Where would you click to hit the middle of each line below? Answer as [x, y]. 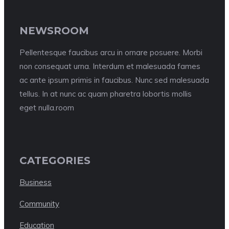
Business [36, 182]
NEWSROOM [54, 30]
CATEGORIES [55, 160]
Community [39, 204]
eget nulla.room [47, 108]
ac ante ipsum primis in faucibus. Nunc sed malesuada [114, 80]
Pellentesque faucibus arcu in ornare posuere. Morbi [111, 53]
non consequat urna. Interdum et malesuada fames [110, 66]
